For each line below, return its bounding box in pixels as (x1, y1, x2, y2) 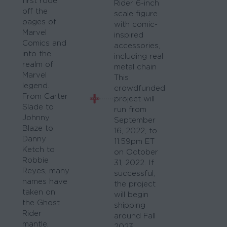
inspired (113, 31, 143, 39)
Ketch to (22, 145, 55, 154)
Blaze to (22, 124, 53, 132)
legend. (22, 82, 49, 90)
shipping (113, 201, 145, 209)
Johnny (22, 113, 50, 122)
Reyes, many (22, 167, 69, 175)
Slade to (22, 103, 54, 111)
